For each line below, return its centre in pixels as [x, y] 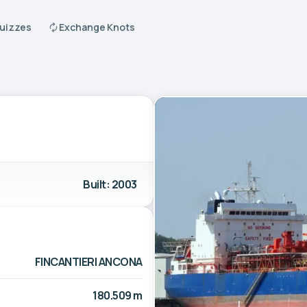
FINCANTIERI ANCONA [88, 261]
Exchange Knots [97, 27]
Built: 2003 [110, 184]
